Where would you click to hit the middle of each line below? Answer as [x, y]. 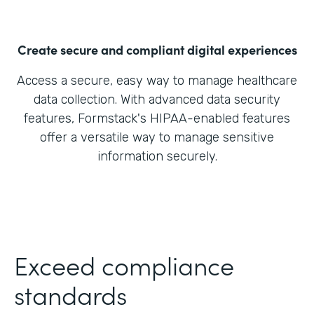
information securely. [157, 157]
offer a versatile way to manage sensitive [157, 138]
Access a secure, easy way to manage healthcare [157, 81]
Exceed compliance [124, 265]
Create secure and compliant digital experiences [157, 50]
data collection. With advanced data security [157, 100]
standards [70, 294]
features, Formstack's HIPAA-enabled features [157, 119]
